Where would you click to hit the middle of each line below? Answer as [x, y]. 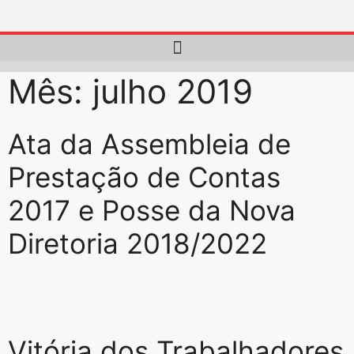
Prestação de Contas [144, 177]
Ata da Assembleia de [149, 144]
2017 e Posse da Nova [152, 210]
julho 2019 [173, 91]
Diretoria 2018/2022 [137, 243]
